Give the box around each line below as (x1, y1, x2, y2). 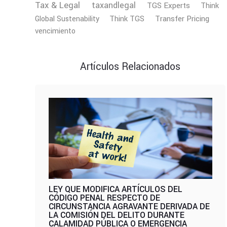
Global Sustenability (35, 13, 100, 24)
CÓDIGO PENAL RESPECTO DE (48, 192, 160, 204)
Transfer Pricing (155, 13, 209, 24)
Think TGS (109, 13, 145, 24)
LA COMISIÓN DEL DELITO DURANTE (48, 209, 184, 221)
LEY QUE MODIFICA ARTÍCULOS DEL (48, 183, 182, 195)
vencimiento (35, 25, 76, 36)
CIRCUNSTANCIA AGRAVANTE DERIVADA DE (48, 200, 210, 212)
